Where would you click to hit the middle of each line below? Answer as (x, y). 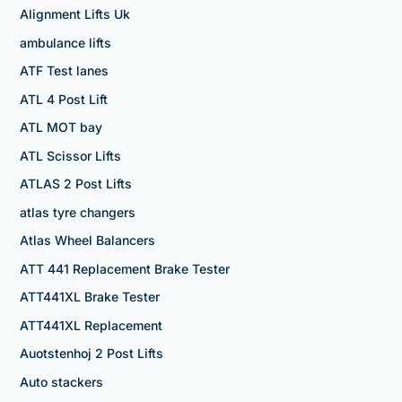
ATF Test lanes (64, 71)
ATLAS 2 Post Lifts (75, 184)
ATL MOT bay (61, 127)
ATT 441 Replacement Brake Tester (124, 268)
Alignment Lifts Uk (74, 14)
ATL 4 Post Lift (63, 99)
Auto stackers (61, 381)
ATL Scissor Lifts (70, 155)
